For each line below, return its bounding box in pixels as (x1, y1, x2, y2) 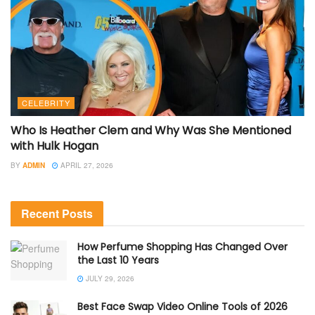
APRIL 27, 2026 (58, 160, 113, 170)
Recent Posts (21, 205, 93, 221)
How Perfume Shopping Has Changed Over (77, 239, 288, 254)
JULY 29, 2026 (84, 273, 134, 283)
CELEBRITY (22, 96, 70, 108)
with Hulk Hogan (11, 137, 98, 154)
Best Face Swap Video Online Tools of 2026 (77, 299, 288, 314)
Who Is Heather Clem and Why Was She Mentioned (11, 122, 291, 139)
